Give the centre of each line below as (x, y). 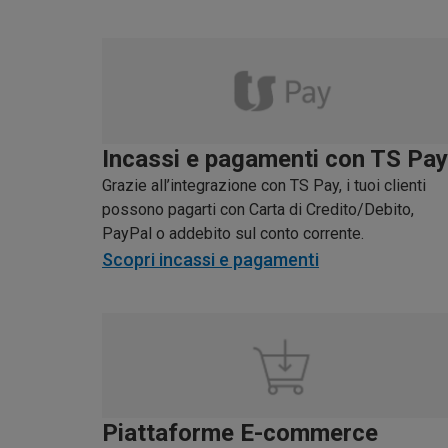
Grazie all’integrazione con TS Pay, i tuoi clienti (264, 185)
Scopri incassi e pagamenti (210, 259)
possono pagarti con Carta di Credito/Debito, (258, 209)
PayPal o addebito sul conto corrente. (233, 233)
